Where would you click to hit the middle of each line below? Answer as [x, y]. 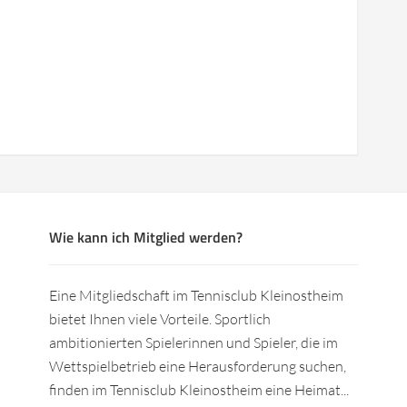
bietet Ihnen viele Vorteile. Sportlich [160, 318]
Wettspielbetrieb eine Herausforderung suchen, [198, 366]
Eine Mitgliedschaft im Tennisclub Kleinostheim [196, 295]
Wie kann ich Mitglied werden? [146, 237]
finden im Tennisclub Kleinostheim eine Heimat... [199, 389]
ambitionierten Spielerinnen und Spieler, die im [194, 342]
